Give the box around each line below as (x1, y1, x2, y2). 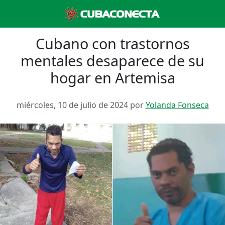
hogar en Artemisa (50, 68, 175, 87)
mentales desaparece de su (21, 51, 204, 70)
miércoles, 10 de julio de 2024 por (16, 99, 146, 110)
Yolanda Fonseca (145, 99, 209, 110)
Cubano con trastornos (35, 34, 190, 53)
